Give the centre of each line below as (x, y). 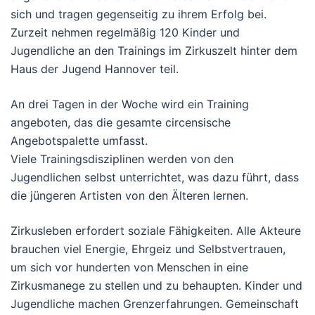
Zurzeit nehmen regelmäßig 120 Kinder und (125, 32)
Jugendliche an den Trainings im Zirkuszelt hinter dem (154, 51)
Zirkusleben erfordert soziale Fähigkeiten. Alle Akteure (156, 231)
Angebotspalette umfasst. (79, 141)
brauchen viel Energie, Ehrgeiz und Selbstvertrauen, (148, 249)
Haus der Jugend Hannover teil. (95, 69)
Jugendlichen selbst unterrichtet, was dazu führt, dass (155, 177)
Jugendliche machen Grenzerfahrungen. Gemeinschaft (155, 304)
